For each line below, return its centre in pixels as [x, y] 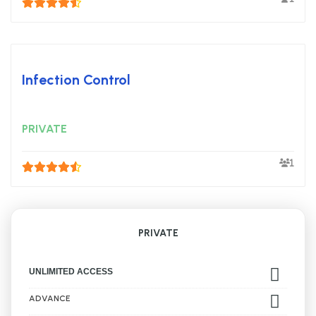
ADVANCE [50, 298]
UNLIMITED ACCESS [71, 271]
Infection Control [76, 79]
